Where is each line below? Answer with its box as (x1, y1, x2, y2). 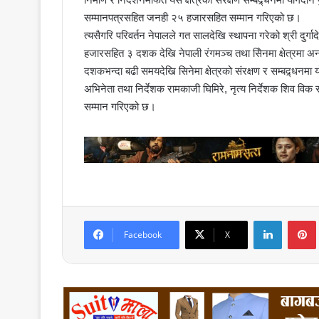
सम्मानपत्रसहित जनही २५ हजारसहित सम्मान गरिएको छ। (84, 11, 301, 23)
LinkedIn (281, 214, 316, 226)
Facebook (124, 229, 162, 241)
